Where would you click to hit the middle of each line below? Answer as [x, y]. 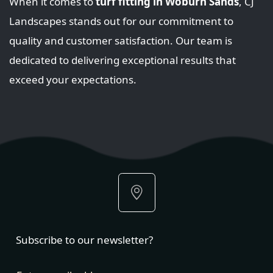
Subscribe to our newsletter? [84, 239]
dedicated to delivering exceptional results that [122, 60]
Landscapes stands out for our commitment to [121, 21]
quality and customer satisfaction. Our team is [121, 40]
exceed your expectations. [73, 79]
